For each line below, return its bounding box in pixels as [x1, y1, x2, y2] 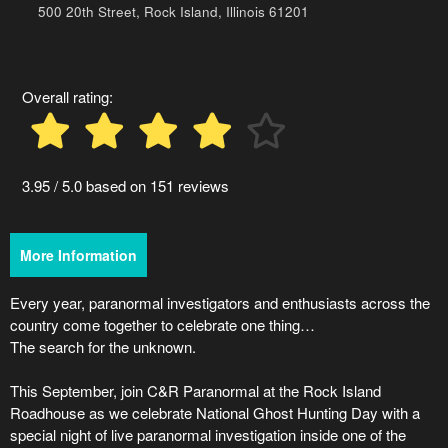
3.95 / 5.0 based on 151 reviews [22, 174, 229, 196]
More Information [20, 244, 137, 265]
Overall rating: [22, 85, 113, 107]
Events [10, 42, 56, 64]
